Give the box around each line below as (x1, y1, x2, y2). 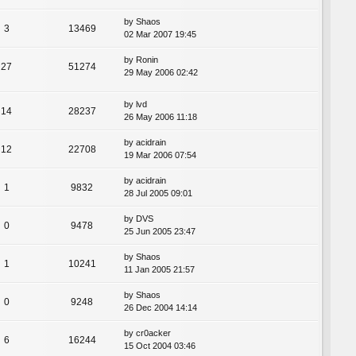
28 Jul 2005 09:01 (124, 188, 192, 199)
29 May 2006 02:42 (124, 68, 198, 78)
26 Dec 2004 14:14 (124, 303, 197, 313)
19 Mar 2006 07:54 (124, 150, 196, 161)
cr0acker (136, 328, 171, 339)
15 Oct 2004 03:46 (124, 341, 195, 351)
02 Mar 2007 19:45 (124, 29, 196, 40)
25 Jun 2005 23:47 (124, 226, 195, 237)
